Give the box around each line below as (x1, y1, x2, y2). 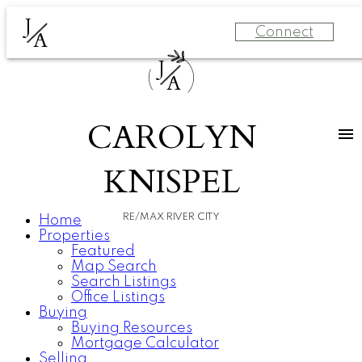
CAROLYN (86, 115, 256, 160)
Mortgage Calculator (71, 336, 219, 351)
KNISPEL (103, 159, 240, 204)
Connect (255, 24, 314, 40)
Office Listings (71, 290, 165, 305)
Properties (39, 229, 110, 243)
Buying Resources (71, 321, 192, 335)
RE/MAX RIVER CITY (123, 212, 220, 223)
